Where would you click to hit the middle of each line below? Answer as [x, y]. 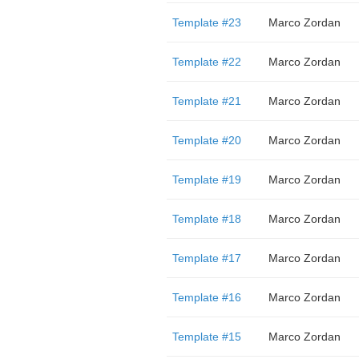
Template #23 [206, 22]
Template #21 [206, 101]
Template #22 [206, 62]
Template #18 [206, 219]
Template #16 [206, 297]
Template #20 [206, 140]
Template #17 [206, 258]
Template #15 [206, 337]
